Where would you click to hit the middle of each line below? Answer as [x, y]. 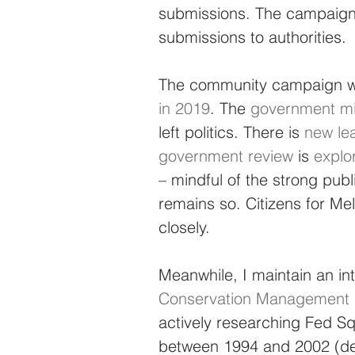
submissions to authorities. [252, 36]
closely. [184, 227]
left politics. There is [231, 132]
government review [226, 155]
